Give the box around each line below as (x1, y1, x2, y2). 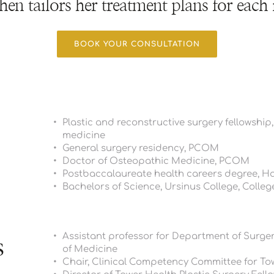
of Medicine (62, 243, 117, 254)
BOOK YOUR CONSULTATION (74, 39, 200, 48)
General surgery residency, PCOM (62, 143, 219, 154)
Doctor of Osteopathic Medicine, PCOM (62, 155, 250, 166)
